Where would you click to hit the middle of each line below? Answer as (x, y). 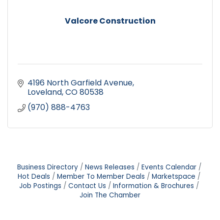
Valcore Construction (110, 21)
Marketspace (174, 177)
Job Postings (40, 186)
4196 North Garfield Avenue (80, 83)
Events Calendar (169, 167)
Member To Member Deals (101, 177)
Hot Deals (34, 177)
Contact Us (87, 186)
